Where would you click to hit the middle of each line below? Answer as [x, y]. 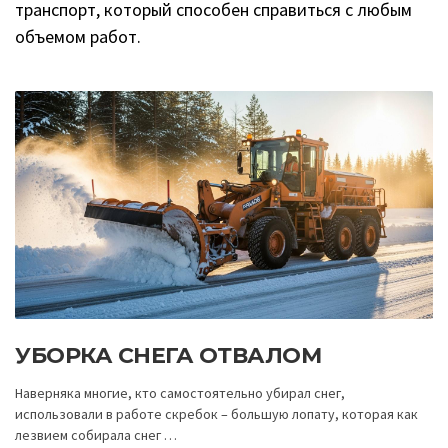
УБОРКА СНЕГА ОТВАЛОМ [168, 355]
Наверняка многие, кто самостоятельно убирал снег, [180, 392]
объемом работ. [78, 37]
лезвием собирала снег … [96, 434]
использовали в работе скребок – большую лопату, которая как [216, 413]
